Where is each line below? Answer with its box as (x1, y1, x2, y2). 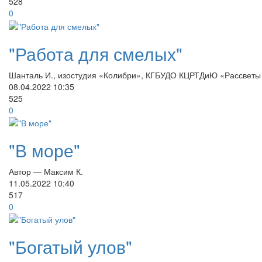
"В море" (9, 137, 80, 163)
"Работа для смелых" (9, 40, 182, 66)
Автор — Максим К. (9, 165, 83, 177)
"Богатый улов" (9, 234, 132, 260)
